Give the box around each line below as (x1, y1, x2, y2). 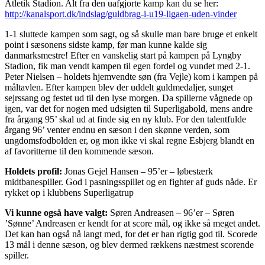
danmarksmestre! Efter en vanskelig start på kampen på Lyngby (5, 50, 241, 61)
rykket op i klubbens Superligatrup (5, 188, 134, 198)
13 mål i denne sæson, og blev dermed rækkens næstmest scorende (5, 240, 254, 250)
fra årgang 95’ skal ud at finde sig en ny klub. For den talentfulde (5, 114, 246, 125)
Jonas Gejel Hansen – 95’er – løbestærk (64, 166, 213, 177)
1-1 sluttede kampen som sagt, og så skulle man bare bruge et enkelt (5, 29, 257, 40)
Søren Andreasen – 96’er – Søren (110, 208, 234, 218)
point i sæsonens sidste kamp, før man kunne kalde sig (5, 40, 207, 50)
